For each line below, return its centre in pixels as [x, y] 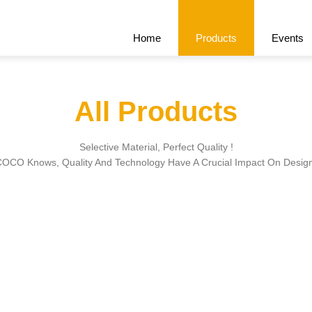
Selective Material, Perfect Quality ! [156, 147]
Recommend [105, 135]
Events [288, 38]
